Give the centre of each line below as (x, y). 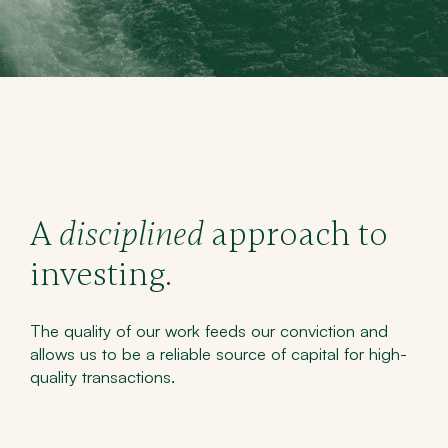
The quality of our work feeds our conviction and (208, 331)
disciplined (131, 235)
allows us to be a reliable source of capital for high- (218, 354)
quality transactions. (102, 377)
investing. (100, 275)
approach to (295, 235)
